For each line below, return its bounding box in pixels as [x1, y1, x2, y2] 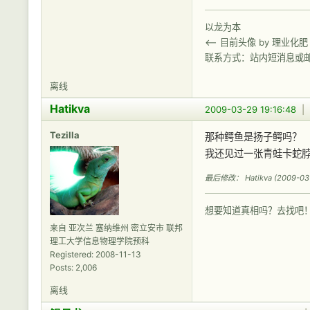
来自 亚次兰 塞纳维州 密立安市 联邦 [50, 223, 183, 234]
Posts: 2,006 [50, 262, 97, 273]
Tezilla [50, 129, 80, 141]
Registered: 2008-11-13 [50, 249, 141, 260]
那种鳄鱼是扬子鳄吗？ [205, 131, 302, 143]
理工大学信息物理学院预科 [50, 236, 149, 247]
